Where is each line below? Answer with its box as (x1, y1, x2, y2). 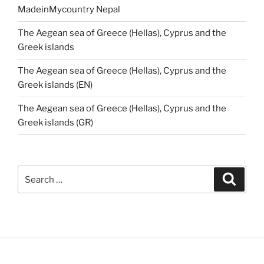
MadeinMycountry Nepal (18, 4, 120, 15)
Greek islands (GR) (18, 117, 93, 128)
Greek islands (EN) (18, 80, 93, 91)
